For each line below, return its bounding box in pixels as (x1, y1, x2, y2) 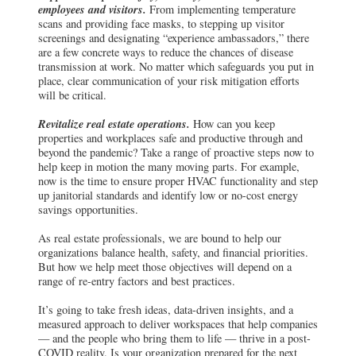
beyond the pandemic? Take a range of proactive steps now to (38, 145, 314, 161)
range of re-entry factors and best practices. (38, 273, 235, 289)
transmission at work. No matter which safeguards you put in (38, 59, 314, 75)
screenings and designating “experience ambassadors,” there (38, 30, 309, 46)
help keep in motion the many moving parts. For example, (38, 159, 300, 175)
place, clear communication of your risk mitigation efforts (38, 73, 300, 89)
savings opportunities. (38, 202, 138, 218)
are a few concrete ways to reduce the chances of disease (38, 44, 293, 60)
